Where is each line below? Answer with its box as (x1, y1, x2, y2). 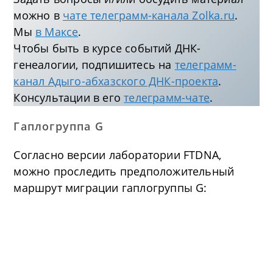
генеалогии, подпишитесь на (13, 57, 175, 73)
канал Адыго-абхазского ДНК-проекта (13, 74, 219, 89)
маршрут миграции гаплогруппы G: (13, 180, 207, 196)
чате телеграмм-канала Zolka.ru (63, 8, 235, 23)
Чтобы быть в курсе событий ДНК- (13, 41, 201, 56)
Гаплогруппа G (13, 119, 104, 134)
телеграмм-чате (124, 90, 210, 105)
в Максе (35, 24, 79, 40)
